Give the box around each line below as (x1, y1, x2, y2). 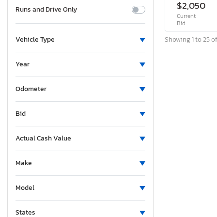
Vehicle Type (15, 34, 55, 45)
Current (177, 12, 196, 21)
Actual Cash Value (15, 133, 71, 144)
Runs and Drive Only (15, 4, 77, 15)
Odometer (15, 84, 46, 94)
